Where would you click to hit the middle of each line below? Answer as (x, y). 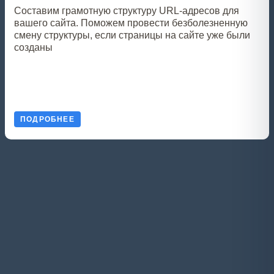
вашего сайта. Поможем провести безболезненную (131, 23)
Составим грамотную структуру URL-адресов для (127, 11)
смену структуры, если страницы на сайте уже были (132, 35)
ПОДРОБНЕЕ (47, 119)
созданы (33, 47)
